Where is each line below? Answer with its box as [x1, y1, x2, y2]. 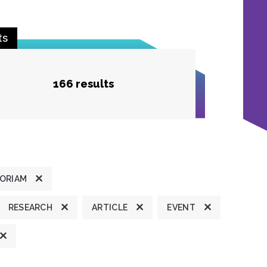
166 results [53, 77, 114, 90]
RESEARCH [8, 202, 53, 212]
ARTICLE [92, 202, 128, 212]
